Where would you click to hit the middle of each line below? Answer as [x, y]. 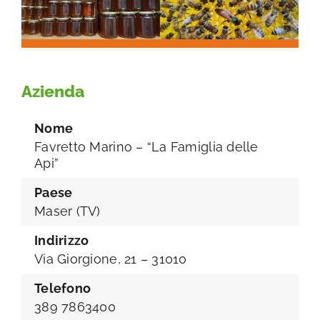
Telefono [63, 289]
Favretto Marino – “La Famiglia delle [146, 147]
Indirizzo [62, 241]
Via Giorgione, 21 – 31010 [111, 259]
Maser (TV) [67, 211]
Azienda [53, 91]
